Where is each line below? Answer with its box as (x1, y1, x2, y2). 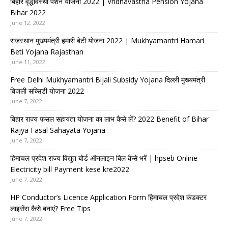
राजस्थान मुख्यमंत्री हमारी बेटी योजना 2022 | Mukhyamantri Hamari (10, 36, 204, 46)
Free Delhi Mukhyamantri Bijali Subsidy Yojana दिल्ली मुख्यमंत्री (10, 75, 205, 85)
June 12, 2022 (10, 19, 45, 27)
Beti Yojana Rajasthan (10, 47, 83, 57)
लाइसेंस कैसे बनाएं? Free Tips (10, 204, 91, 214)
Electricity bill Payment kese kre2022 (10, 164, 129, 175)
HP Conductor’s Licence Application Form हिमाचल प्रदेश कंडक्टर (10, 192, 207, 203)
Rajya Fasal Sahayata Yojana (10, 125, 105, 135)
